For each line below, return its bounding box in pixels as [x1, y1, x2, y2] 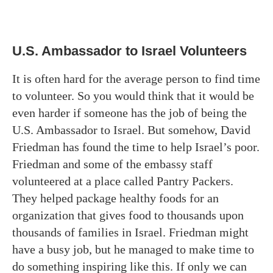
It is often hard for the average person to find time [12, 72, 260, 85]
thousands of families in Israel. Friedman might [12, 225, 249, 239]
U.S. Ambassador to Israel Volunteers [12, 43, 247, 58]
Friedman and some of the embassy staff [12, 157, 213, 171]
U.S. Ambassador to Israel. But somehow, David [12, 123, 250, 136]
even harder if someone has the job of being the [12, 106, 247, 119]
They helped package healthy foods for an [12, 191, 219, 205]
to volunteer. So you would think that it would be [12, 89, 254, 102]
